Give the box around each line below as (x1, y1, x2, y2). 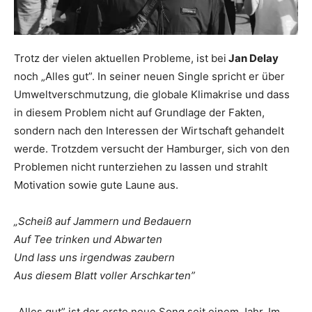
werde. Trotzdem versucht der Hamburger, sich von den (14, 141, 290, 155)
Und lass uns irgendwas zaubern (14, 250, 175, 264)
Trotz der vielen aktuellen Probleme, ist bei (14, 51, 226, 65)
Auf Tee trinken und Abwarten (14, 232, 162, 246)
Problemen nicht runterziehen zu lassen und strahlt (14, 159, 267, 173)
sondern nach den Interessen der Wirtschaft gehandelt (14, 123, 284, 137)
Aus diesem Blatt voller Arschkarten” (14, 268, 195, 282)
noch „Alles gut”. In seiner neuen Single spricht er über (14, 69, 285, 83)
